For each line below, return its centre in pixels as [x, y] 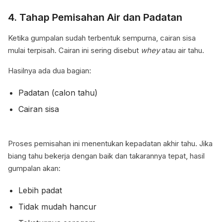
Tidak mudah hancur [57, 207]
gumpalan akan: [34, 168]
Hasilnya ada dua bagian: [50, 71]
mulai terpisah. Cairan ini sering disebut [74, 51]
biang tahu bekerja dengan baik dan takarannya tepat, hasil [106, 156]
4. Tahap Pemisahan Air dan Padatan [95, 18]
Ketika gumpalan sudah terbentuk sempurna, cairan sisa [102, 38]
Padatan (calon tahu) [58, 93]
